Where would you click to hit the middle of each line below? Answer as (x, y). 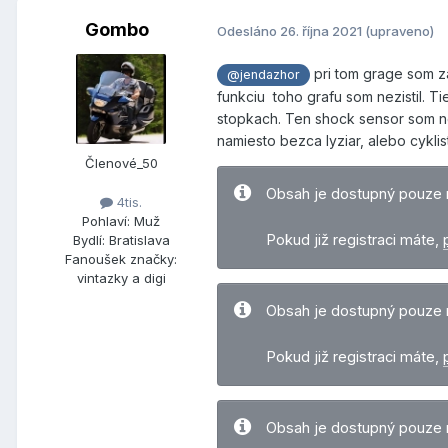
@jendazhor (264, 75)
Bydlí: (88, 240)
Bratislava (139, 240)
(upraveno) (399, 30)
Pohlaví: (106, 221)
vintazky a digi (121, 278)
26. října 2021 (322, 30)
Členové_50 (121, 163)
